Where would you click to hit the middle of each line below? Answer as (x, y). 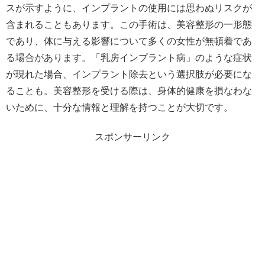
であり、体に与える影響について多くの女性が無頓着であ (129, 41)
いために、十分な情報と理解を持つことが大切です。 (119, 107)
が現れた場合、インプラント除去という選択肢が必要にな (129, 74)
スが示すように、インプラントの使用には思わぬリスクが (129, 8)
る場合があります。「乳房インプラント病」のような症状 (129, 57)
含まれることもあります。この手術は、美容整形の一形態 (129, 24)
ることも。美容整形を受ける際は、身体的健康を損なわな (129, 91)
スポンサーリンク (132, 137)
